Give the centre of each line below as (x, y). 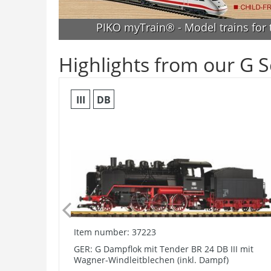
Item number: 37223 (115, 232)
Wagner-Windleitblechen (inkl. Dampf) (151, 260)
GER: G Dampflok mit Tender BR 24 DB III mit (164, 249)
